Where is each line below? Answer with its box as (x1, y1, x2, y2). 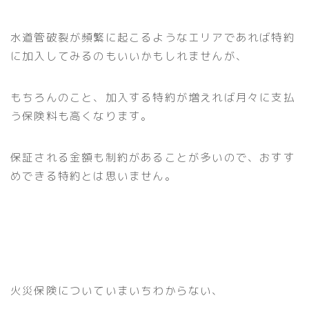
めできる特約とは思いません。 (10, 168, 177, 183)
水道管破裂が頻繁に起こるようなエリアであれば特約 (10, 29, 295, 45)
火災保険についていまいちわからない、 (10, 282, 224, 298)
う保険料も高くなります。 (10, 108, 153, 123)
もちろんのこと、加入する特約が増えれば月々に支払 (10, 89, 295, 105)
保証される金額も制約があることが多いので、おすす (10, 149, 295, 165)
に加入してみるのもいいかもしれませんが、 (10, 48, 248, 63)
